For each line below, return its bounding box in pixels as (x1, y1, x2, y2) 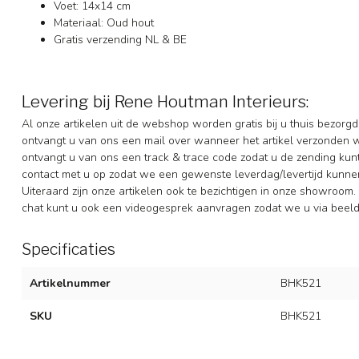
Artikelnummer (30, 276, 111, 292)
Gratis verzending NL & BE (54, 31, 187, 47)
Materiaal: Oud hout (54, 14, 154, 30)
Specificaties (22, 240, 115, 260)
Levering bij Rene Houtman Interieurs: (22, 91, 309, 112)
